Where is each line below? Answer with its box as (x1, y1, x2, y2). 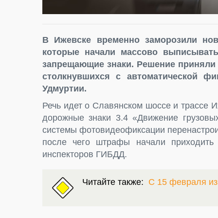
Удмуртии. (42, 84, 87, 94)
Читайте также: (82, 177, 148, 187)
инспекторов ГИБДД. (42, 149, 127, 160)
